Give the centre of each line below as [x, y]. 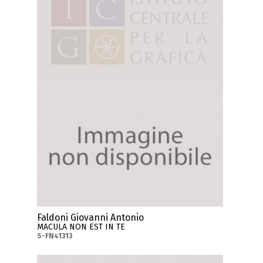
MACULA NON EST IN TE [81, 227]
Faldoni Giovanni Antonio [91, 218]
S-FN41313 [55, 236]
